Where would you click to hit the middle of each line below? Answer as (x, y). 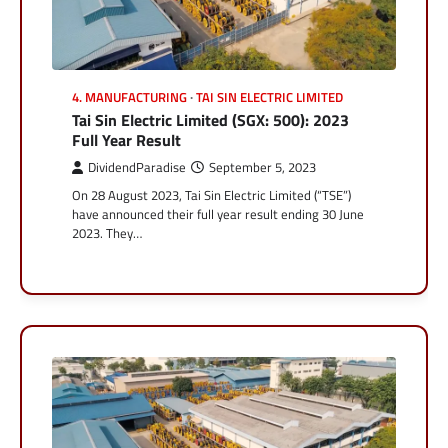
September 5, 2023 (262, 167)
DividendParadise (137, 167)
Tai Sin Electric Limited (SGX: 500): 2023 (210, 119)
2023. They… (107, 232)
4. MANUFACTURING (129, 97)
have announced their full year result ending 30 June (218, 213)
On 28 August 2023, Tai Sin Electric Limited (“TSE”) (211, 194)
